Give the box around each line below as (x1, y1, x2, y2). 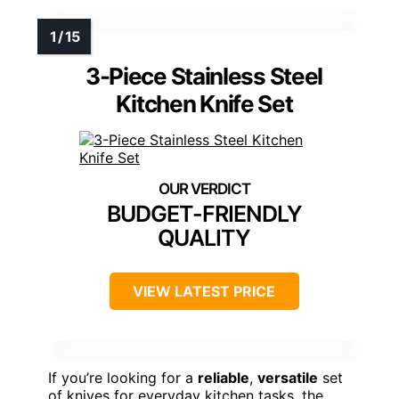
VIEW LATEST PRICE (133, 281, 275, 300)
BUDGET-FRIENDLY (106, 199, 302, 227)
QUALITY (158, 224, 250, 251)
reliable (198, 368, 249, 387)
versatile (257, 368, 318, 387)
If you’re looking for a (48, 368, 198, 387)
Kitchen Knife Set (115, 89, 293, 118)
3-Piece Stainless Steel (85, 61, 323, 90)
